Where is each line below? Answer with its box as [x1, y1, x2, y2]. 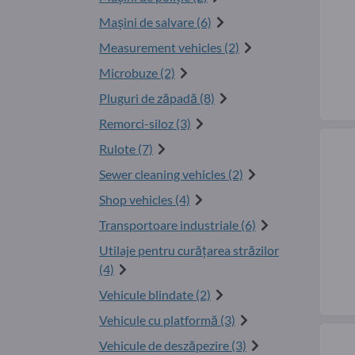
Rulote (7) [99, 141, 153, 157]
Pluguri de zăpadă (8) [99, 90, 215, 106]
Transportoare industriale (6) [99, 217, 256, 233]
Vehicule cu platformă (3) [99, 312, 235, 328]
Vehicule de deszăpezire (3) [99, 338, 246, 353]
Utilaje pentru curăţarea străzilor [99, 242, 279, 258]
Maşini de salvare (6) [99, 14, 212, 30]
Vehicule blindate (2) [99, 287, 211, 303]
